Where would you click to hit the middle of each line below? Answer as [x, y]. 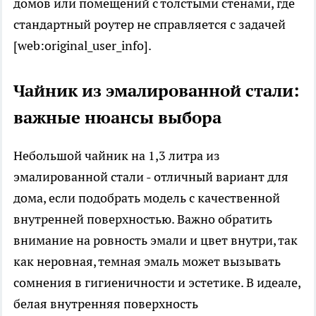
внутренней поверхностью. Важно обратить [143, 219]
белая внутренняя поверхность [106, 303]
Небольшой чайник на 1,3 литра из [117, 155]
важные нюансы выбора [117, 117]
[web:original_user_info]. [83, 45]
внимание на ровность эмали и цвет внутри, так [156, 240]
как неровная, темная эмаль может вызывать [147, 261]
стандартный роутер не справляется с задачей [150, 24]
